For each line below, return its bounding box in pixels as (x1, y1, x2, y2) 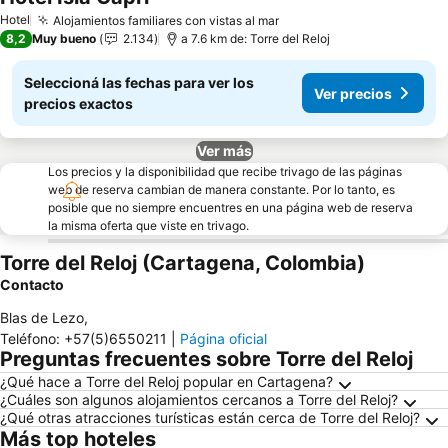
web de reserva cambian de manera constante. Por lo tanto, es (48, 182, 395, 197)
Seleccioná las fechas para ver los (24, 74, 254, 91)
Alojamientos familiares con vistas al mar (53, 12, 279, 28)
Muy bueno (32, 31, 96, 46)
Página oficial (180, 330, 267, 347)
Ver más (196, 142, 252, 159)
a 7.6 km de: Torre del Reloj (181, 31, 330, 46)
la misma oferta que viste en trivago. (48, 218, 249, 233)
